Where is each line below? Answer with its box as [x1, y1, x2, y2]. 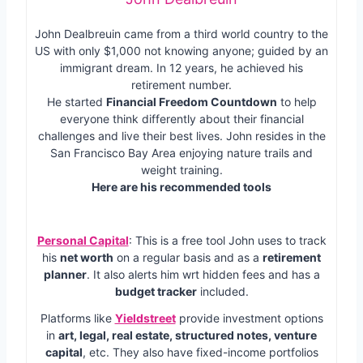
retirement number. [131, 77, 232, 92]
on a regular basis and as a [113, 250, 263, 264]
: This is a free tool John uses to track [128, 233, 327, 247]
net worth [60, 250, 113, 264]
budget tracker [114, 284, 197, 298]
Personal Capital [36, 233, 129, 247]
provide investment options [175, 310, 323, 325]
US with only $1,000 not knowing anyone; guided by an [35, 43, 328, 58]
